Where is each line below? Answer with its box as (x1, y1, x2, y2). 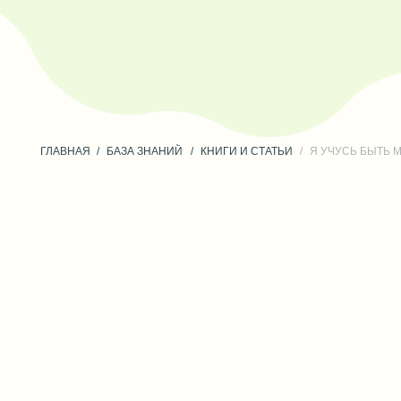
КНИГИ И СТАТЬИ (179, 86, 261, 98)
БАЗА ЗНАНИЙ (94, 86, 163, 98)
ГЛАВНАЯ (35, 86, 81, 98)
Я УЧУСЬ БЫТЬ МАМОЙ (276, 86, 388, 98)
